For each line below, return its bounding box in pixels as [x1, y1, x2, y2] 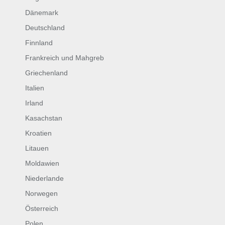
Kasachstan [25, 114, 62, 122]
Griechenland [25, 69, 68, 77]
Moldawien [25, 159, 59, 167]
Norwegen [25, 189, 58, 197]
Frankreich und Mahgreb [25, 54, 104, 62]
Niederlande [25, 174, 64, 182]
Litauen [25, 144, 49, 152]
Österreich [25, 204, 58, 212]
